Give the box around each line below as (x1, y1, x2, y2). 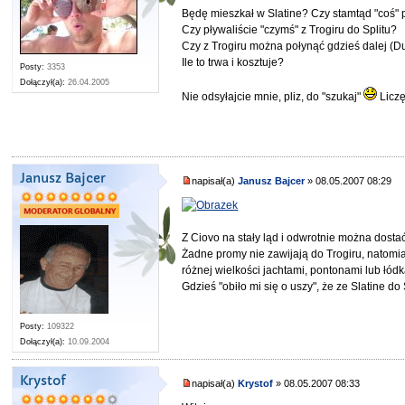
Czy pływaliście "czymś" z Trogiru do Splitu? (182, 24, 398, 37)
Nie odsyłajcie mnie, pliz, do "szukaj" (182, 90, 364, 104)
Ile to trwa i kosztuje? (182, 56, 285, 70)
